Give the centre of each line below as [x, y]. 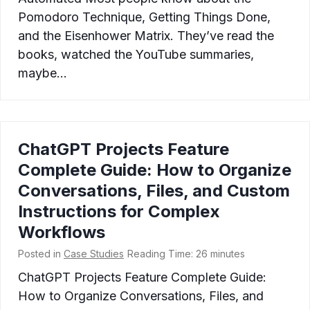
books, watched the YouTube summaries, [136, 55]
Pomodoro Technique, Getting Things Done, [144, 17]
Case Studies [94, 254]
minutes [228, 254]
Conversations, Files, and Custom [154, 191]
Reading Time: [160, 254]
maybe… [43, 73]
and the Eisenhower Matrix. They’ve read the [146, 36]
